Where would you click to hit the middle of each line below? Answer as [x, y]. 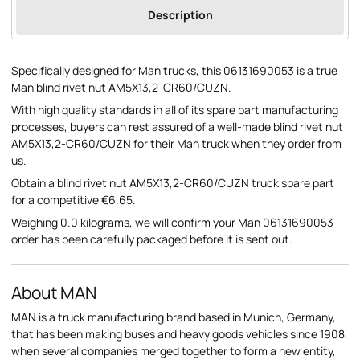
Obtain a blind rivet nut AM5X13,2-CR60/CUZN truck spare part [173, 183]
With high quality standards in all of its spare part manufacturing [175, 110]
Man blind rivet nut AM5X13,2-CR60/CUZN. [121, 88]
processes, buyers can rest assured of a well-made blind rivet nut [177, 127]
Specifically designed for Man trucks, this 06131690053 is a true [174, 71]
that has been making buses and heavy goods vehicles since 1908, [180, 334]
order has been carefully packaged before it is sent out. [152, 239]
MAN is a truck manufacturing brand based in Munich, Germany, [174, 317]
